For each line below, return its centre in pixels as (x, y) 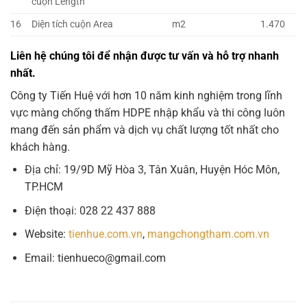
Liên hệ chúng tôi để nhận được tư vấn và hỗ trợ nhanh (145, 56)
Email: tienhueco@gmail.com (95, 258)
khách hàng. (40, 147)
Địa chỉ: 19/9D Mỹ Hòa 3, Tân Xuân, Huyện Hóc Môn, (152, 170)
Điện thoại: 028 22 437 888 (90, 210)
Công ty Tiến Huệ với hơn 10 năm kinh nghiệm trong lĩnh (146, 96)
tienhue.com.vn (105, 234)
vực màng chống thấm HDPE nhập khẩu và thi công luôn (148, 113)
